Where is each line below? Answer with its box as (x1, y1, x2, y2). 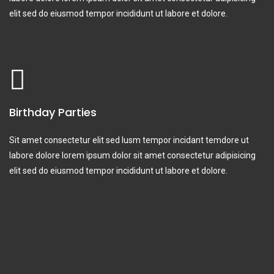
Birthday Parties (9, 104, 97, 120)
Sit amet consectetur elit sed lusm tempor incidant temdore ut (9, 135, 249, 145)
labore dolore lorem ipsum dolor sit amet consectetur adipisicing (9, 150, 256, 160)
